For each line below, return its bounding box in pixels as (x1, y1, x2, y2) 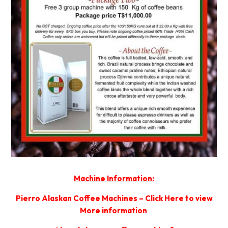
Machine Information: (74, 174, 154, 184)
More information (79, 206, 149, 216)
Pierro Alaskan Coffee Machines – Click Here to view (15, 193, 213, 204)
